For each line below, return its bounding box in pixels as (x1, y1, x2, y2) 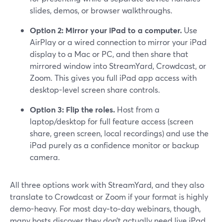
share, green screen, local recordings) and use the (30, 128, 209, 138)
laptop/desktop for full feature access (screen (30, 116, 193, 126)
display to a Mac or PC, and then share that (30, 49, 188, 59)
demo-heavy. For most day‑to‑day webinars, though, (10, 203, 201, 214)
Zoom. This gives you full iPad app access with (30, 72, 197, 83)
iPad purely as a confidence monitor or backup (30, 140, 199, 150)
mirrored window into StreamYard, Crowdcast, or (30, 60, 206, 71)
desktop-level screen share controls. (30, 84, 160, 95)
